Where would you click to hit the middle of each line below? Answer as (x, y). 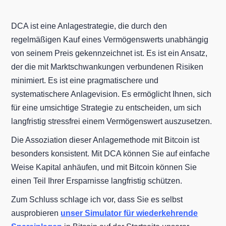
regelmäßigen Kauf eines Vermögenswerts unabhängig (110, 39)
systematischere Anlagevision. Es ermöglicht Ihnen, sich (111, 94)
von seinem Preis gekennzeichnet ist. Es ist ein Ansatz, (109, 53)
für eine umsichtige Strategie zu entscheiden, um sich (106, 107)
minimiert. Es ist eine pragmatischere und (85, 80)
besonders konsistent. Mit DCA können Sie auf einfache (111, 153)
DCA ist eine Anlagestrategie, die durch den (89, 26)
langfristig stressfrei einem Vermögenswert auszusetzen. (112, 121)
